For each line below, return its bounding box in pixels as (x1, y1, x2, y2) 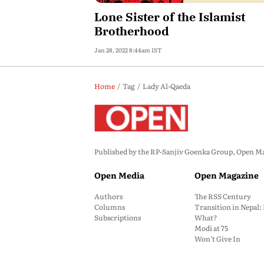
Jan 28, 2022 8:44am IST (94, 45, 161, 54)
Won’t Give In (194, 233, 240, 244)
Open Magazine (194, 169, 259, 181)
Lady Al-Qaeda (143, 81, 190, 91)
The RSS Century (194, 191, 251, 202)
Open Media (94, 169, 144, 181)
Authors (94, 191, 123, 202)
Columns (94, 202, 125, 212)
